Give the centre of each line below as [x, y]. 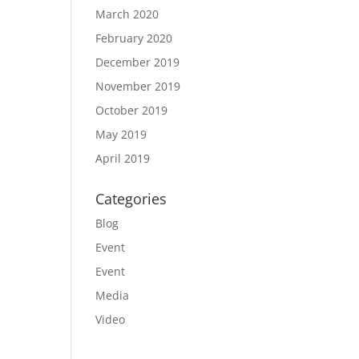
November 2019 [138, 86]
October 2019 [132, 110]
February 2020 [134, 38]
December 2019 [138, 62]
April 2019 [123, 158]
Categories [131, 199]
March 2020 [127, 14]
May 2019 [121, 134]
